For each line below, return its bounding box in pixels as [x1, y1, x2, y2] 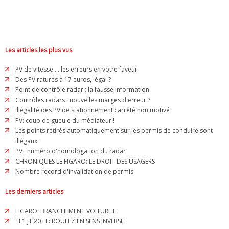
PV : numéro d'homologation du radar [15, 147, 126, 156]
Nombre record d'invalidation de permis [15, 167, 133, 176]
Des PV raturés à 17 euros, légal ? [15, 75, 111, 84]
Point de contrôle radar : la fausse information [15, 85, 149, 95]
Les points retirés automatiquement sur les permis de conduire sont [15, 126, 213, 135]
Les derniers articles [5, 187, 63, 196]
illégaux [15, 136, 37, 146]
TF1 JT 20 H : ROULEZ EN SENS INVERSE [15, 217, 124, 226]
